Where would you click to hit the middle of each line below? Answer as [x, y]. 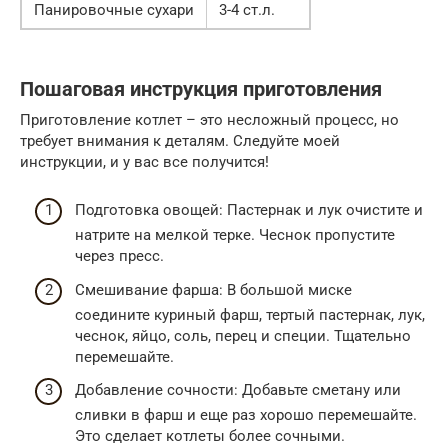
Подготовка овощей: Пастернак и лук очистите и [249, 210]
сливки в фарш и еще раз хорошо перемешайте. [246, 415]
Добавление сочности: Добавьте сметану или [238, 390]
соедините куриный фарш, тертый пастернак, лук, [250, 314]
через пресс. [119, 256]
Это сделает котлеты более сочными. [210, 436]
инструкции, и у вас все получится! [144, 161]
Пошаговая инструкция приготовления [201, 89]
